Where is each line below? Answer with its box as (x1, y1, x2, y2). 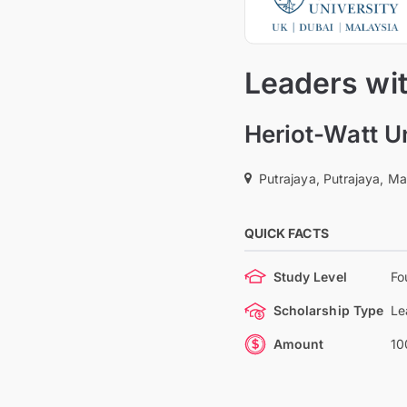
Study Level (273, 269, 347, 284)
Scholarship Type (273, 303, 384, 318)
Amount (273, 336, 324, 352)
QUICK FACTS (243, 225, 329, 241)
